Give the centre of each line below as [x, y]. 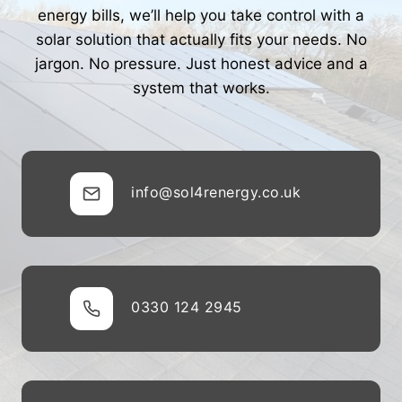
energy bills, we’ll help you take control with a [201, 15]
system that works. [201, 87]
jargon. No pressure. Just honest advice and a [201, 63]
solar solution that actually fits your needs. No [201, 39]
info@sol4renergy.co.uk [216, 192]
